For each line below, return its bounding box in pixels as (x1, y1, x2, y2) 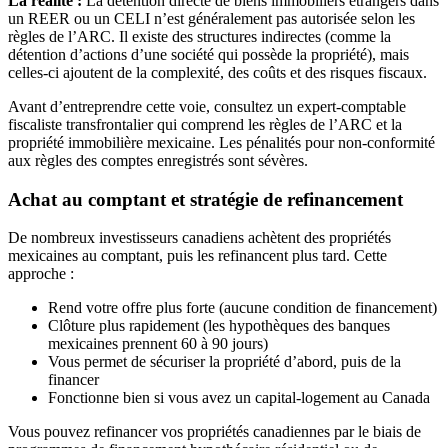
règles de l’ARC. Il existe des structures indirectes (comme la (8, 27, 391, 45)
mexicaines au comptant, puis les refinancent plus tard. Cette (8, 247, 387, 265)
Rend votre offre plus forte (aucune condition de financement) (48, 299, 437, 317)
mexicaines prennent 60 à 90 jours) (48, 335, 268, 353)
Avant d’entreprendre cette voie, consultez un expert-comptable (8, 97, 406, 115)
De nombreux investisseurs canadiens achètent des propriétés (8, 229, 391, 247)
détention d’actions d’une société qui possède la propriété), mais (8, 45, 409, 63)
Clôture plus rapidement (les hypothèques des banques (48, 317, 390, 335)
